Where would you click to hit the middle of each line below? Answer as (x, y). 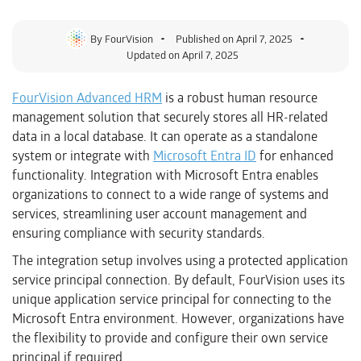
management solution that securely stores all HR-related (170, 118)
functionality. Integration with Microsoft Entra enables (165, 176)
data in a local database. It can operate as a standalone (165, 137)
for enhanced (295, 156)
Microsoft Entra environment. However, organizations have (178, 319)
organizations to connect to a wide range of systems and (170, 195)
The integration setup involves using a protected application (180, 261)
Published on (204, 39)
